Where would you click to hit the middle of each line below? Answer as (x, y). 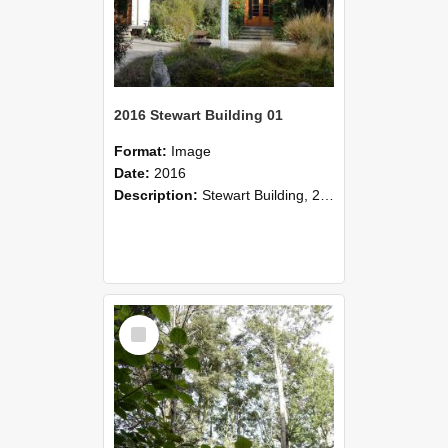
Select (142, 321)
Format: (142, 150)
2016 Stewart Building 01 (198, 114)
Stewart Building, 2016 (261, 194)
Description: (158, 194)
